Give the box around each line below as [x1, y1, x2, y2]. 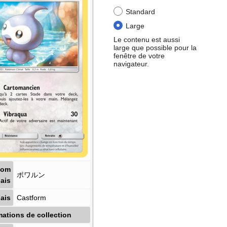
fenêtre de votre [113, 51, 165, 60]
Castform [17, 194, 46, 202]
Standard [126, 8, 155, 16]
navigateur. [113, 59, 149, 68]
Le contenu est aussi [113, 35, 180, 44]
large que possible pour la [113, 43, 197, 52]
